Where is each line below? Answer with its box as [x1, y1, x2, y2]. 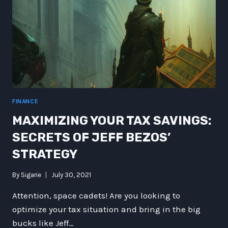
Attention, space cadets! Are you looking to [12, 190, 180, 201]
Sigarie [21, 171, 42, 179]
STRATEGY [12, 147, 77, 161]
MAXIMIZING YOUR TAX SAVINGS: [12, 113, 212, 128]
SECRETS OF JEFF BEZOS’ [12, 130, 170, 145]
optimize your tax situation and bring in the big [12, 204, 201, 215]
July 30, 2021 [51, 171, 92, 179]
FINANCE [12, 97, 39, 105]
